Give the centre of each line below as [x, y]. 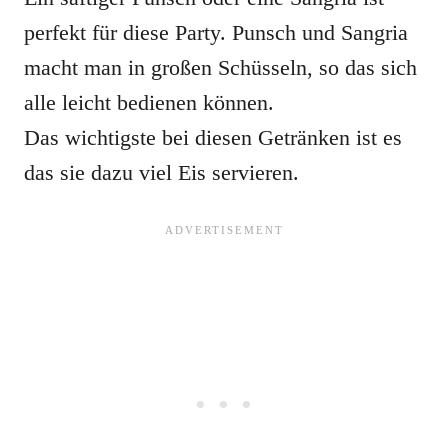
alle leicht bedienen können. [149, 103]
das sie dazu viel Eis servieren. [161, 173]
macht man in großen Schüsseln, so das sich [220, 68]
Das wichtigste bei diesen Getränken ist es [213, 138]
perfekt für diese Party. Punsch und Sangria [216, 33]
